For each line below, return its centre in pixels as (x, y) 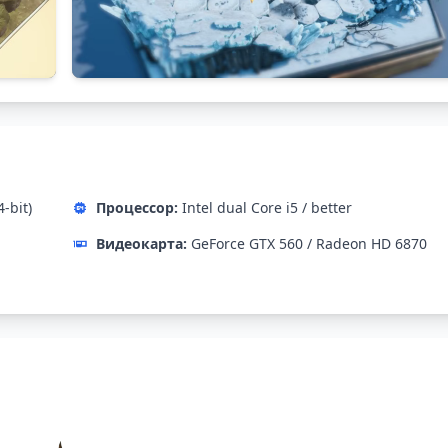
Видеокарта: (141, 244)
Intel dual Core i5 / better (265, 208)
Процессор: (137, 208)
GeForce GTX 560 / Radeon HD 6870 (307, 244)
